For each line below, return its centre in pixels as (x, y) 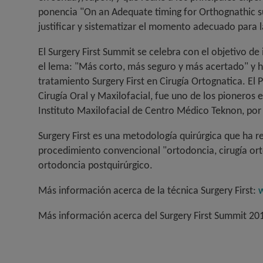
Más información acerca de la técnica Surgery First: (148, 190)
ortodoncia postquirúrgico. (95, 165)
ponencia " (61, 12)
